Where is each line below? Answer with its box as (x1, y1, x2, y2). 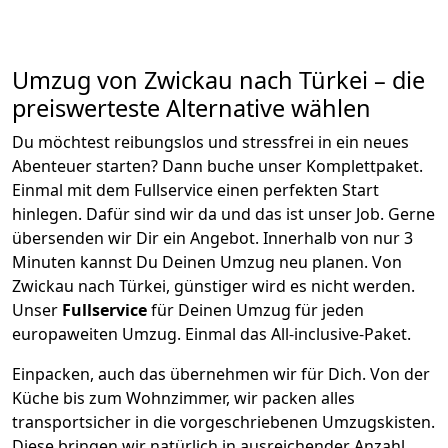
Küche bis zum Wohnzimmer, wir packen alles (12, 386, 355, 409)
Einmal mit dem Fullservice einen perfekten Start (12, 178, 379, 201)
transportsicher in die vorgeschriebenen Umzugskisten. (12, 410, 435, 433)
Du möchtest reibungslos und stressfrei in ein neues (12, 130, 409, 153)
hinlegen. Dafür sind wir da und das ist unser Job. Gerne (12, 202, 435, 225)
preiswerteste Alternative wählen (12, 91, 371, 124)
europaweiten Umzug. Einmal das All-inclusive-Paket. (12, 322, 411, 345)
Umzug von (12, 63, 144, 96)
